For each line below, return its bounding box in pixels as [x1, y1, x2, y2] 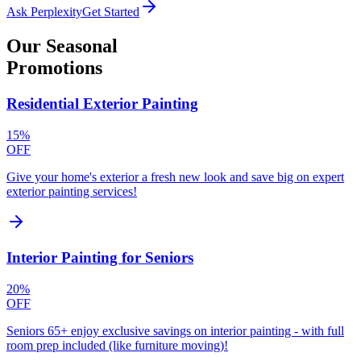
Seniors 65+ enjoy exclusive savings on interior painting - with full [6, 324, 344, 338]
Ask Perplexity [6, 5, 82, 19]
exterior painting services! [6, 184, 137, 198]
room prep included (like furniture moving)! [6, 338, 228, 353]
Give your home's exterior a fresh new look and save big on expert [6, 169, 344, 184]
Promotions [6, 57, 102, 79]
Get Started [82, 5, 139, 19]
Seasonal [46, 35, 118, 57]
